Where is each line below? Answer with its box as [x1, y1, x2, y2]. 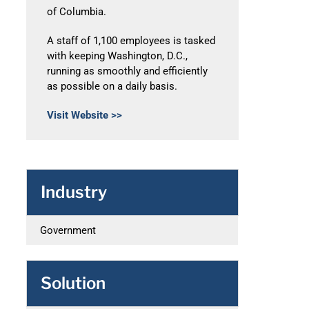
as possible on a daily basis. [46, 80, 177, 92]
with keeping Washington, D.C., [46, 50, 188, 62]
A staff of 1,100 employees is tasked [46, 34, 215, 47]
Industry [40, 182, 107, 202]
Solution [40, 273, 106, 293]
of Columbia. [46, 6, 106, 18]
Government [39, 224, 96, 237]
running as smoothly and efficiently [46, 65, 208, 77]
